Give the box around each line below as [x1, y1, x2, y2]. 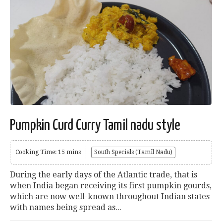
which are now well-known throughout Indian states [10, 192, 210, 202]
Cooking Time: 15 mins [15, 149, 81, 156]
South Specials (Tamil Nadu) [94, 149, 172, 156]
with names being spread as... [10, 203, 121, 213]
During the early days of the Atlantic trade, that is [10, 170, 197, 180]
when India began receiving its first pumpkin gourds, [10, 181, 212, 191]
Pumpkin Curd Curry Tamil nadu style [10, 118, 180, 133]
